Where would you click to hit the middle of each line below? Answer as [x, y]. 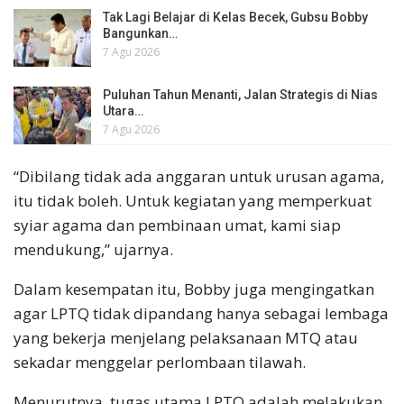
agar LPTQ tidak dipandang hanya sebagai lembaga [201, 313]
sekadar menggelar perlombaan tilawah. [160, 362]
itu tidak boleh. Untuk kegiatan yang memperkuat [193, 200]
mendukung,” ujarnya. [93, 249]
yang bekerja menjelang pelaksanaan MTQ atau [186, 337]
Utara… [123, 111]
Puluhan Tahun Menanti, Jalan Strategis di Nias [240, 95]
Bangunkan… [140, 34]
